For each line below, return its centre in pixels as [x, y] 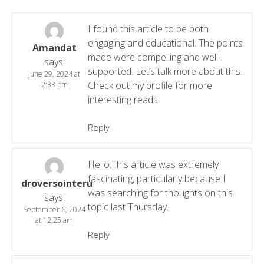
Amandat [54, 47]
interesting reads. [123, 99]
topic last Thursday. [128, 207]
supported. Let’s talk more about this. [165, 71]
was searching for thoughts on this [160, 192]
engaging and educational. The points [165, 43]
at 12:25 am [55, 220]
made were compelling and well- [154, 57]
